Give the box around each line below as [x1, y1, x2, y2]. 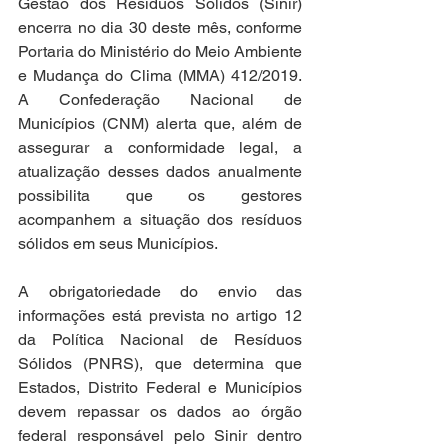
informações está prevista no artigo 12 [18, 306, 302, 325]
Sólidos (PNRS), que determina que [18, 354, 302, 373]
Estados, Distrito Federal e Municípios [18, 378, 302, 397]
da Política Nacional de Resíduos [18, 330, 302, 349]
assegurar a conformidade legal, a [18, 138, 302, 157]
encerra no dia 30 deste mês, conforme [18, 18, 302, 37]
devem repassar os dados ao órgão [18, 402, 302, 421]
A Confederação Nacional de [18, 90, 302, 109]
